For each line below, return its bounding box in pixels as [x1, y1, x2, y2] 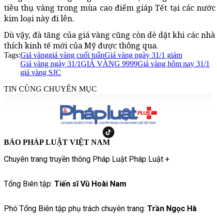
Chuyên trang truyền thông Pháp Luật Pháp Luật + [4, 154, 170, 164]
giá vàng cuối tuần [48, 50, 105, 59]
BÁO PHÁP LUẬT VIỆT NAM [4, 138, 110, 146]
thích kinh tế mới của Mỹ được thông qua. [4, 40, 158, 51]
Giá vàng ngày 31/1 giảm [105, 50, 182, 59]
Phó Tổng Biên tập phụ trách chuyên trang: [4, 203, 147, 213]
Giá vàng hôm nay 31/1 [138, 59, 210, 68]
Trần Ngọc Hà [147, 203, 197, 213]
